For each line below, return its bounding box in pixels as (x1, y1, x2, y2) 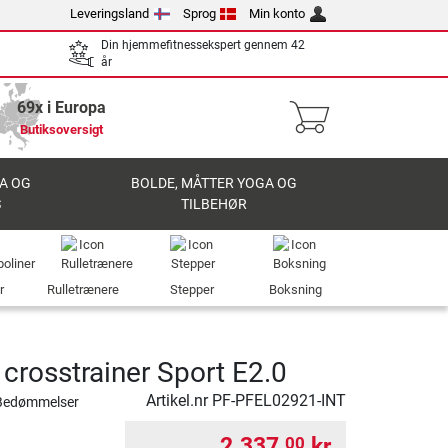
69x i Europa (16, 98, 106, 117)
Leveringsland (70, 6, 150, 21)
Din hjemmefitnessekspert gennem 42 (101, 38, 305, 52)
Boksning (268, 282, 322, 297)
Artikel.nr (146, 391, 212, 410)
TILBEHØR (181, 196, 248, 213)
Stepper (170, 282, 215, 297)
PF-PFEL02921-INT (212, 391, 346, 410)
